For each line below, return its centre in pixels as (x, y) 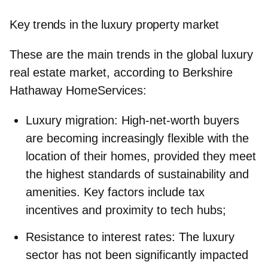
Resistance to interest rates (99, 237)
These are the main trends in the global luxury (131, 54)
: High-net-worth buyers (177, 120)
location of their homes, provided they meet (141, 156)
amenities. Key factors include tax (115, 192)
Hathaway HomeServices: (78, 90)
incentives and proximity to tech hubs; (126, 210)
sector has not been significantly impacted (137, 255)
